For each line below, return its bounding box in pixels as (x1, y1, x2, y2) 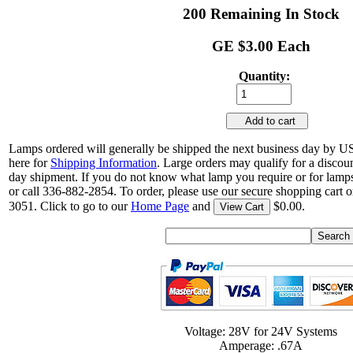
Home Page (131, 199, 189, 214)
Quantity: (238, 69, 290, 84)
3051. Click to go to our (9, 199, 131, 214)
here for (9, 156, 50, 170)
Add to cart (232, 115, 302, 128)
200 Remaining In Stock (182, 5, 340, 22)
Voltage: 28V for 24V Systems (184, 325, 337, 339)
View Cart (220, 201, 264, 214)
